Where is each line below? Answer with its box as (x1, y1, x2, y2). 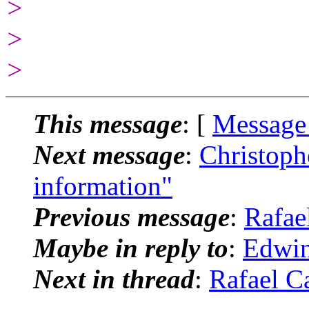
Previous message (33, 201, 230, 232)
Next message (33, 139, 185, 170)
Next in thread (33, 263, 195, 294)
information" (33, 170, 172, 201)
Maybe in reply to (33, 232, 228, 263)
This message (33, 108, 182, 139)
